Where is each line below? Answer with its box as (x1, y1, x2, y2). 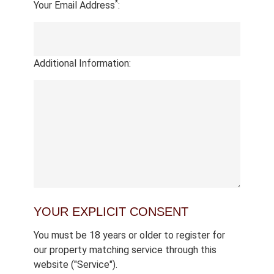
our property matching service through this (34, 243, 217, 256)
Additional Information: (34, 57, 131, 69)
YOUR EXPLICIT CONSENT (34, 204, 188, 218)
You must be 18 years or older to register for (34, 229, 225, 241)
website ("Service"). (34, 258, 117, 270)
